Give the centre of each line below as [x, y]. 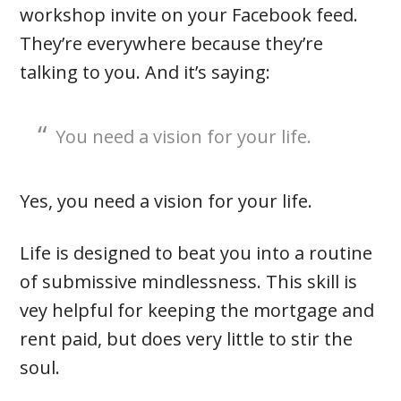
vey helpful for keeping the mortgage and [197, 311]
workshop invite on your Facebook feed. [189, 15]
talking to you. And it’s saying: [145, 73]
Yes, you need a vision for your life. [166, 201]
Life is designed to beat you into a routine [196, 253]
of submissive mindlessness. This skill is [189, 282]
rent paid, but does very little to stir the [187, 339]
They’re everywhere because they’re [172, 44]
